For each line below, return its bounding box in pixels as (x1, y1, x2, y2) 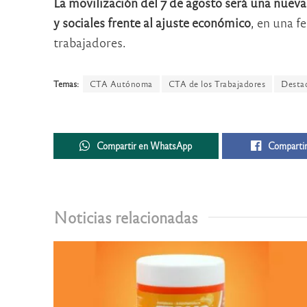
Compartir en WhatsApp (97, 140, 193, 152)
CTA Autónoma (89, 77, 153, 89)
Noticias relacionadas (53, 207, 198, 228)
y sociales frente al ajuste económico (53, 14, 251, 31)
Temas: (53, 77, 79, 89)
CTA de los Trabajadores (168, 77, 265, 89)
